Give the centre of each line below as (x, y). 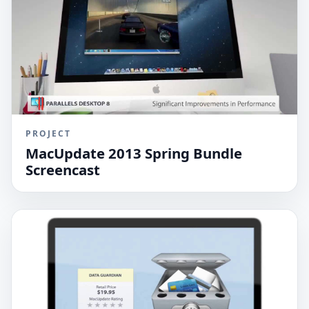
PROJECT (48, 133)
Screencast (63, 169)
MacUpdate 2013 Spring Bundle (134, 153)
